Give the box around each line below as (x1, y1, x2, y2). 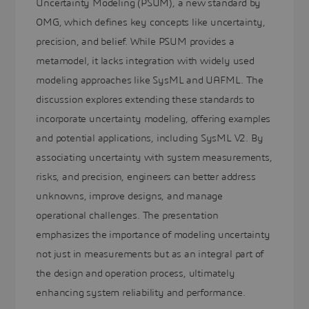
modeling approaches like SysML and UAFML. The (36, 75, 263, 86)
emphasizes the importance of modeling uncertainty (36, 230, 270, 241)
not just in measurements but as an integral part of (36, 249, 264, 260)
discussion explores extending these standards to (36, 94, 255, 106)
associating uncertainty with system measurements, (36, 152, 272, 163)
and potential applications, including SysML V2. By (36, 133, 263, 144)
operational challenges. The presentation (36, 210, 219, 221)
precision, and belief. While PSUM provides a (36, 37, 235, 48)
